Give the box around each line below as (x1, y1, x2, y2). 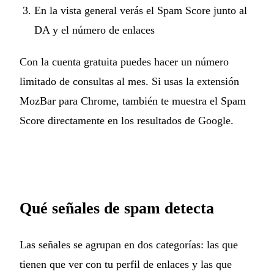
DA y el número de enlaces (34, 23, 155, 36)
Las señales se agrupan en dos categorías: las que (20, 238, 238, 251)
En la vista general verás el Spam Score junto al (34, 4, 247, 17)
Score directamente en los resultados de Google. (20, 114, 234, 127)
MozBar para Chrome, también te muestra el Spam (20, 94, 246, 107)
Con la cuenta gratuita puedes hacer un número (20, 55, 229, 68)
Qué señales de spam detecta (20, 199, 214, 217)
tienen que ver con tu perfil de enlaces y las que (20, 257, 232, 270)
